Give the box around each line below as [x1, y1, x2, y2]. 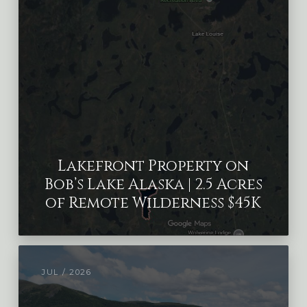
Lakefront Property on [58, 156, 249, 177]
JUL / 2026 [42, 267, 92, 278]
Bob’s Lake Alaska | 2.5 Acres [44, 175, 262, 195]
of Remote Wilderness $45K [45, 193, 262, 214]
